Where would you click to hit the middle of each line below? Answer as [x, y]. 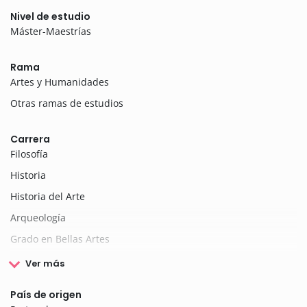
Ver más [45, 264]
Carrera [30, 139]
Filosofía [29, 154]
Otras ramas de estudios [67, 103]
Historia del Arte [48, 197]
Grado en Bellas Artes [60, 239]
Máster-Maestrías [51, 32]
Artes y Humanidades [60, 82]
